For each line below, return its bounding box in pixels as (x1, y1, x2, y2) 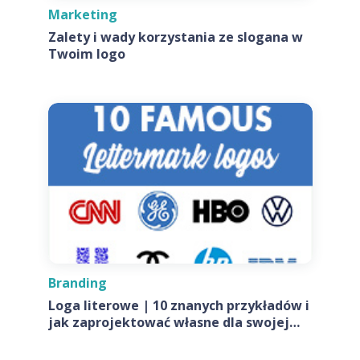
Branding (47, 273, 107, 292)
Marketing (47, 5, 117, 23)
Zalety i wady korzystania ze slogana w (47, 27, 303, 46)
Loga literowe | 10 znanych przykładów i (47, 296, 309, 314)
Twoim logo (47, 44, 125, 63)
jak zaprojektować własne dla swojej (47, 313, 289, 331)
